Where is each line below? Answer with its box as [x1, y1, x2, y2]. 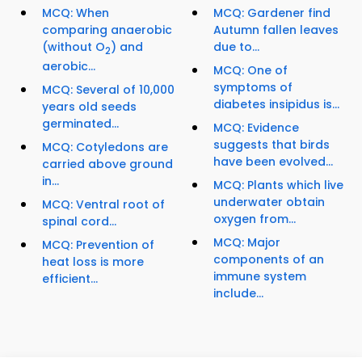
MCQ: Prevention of [42, 236, 154, 253]
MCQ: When [42, 5, 109, 22]
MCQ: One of [213, 62, 288, 79]
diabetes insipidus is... [213, 96, 339, 113]
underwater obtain [213, 194, 325, 211]
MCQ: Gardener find [213, 5, 330, 22]
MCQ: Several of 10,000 [42, 81, 175, 98]
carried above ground [42, 155, 173, 172]
